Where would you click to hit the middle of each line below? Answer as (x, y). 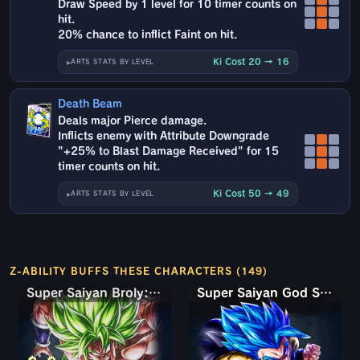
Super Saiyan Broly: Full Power (155, 293)
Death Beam (90, 104)
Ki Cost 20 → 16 (251, 62)
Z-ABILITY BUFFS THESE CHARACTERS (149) (139, 271)
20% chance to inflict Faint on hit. (148, 35)
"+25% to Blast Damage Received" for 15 (169, 152)
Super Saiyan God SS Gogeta (326, 293)
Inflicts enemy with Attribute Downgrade (164, 137)
